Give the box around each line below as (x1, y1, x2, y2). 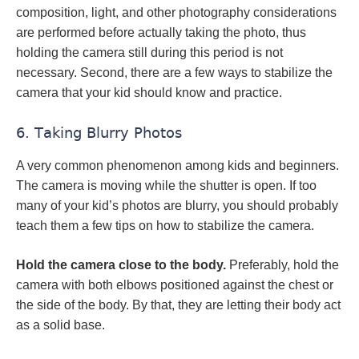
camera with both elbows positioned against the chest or (16, 278, 333, 292)
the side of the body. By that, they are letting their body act (16, 298, 341, 312)
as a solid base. (16, 318, 105, 332)
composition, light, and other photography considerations (16, 6, 337, 19)
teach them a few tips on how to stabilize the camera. (16, 219, 314, 232)
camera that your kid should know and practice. (16, 86, 282, 99)
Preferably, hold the (226, 258, 339, 272)
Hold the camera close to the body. (16, 258, 226, 272)
